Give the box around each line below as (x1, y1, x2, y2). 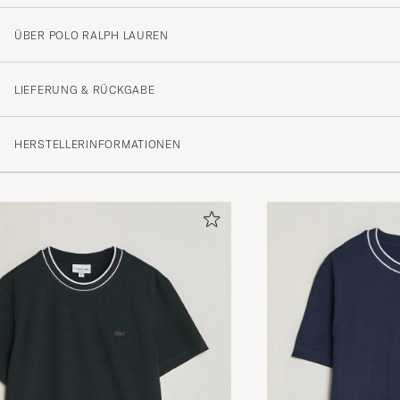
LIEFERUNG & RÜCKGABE (14, 82, 155, 96)
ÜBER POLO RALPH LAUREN (14, 28, 169, 42)
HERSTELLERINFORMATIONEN (14, 137, 181, 151)
